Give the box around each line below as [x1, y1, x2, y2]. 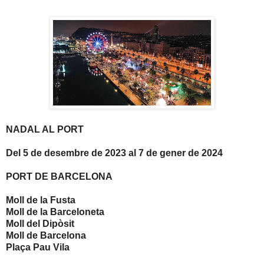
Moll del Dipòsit [6, 219, 74, 229]
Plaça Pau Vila [6, 242, 70, 253]
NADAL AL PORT [6, 124, 84, 135]
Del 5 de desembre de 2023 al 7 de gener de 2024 [6, 148, 223, 159]
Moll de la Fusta [6, 195, 75, 206]
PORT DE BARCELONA [6, 171, 113, 182]
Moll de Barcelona [6, 230, 86, 241]
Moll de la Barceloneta [6, 207, 104, 217]
